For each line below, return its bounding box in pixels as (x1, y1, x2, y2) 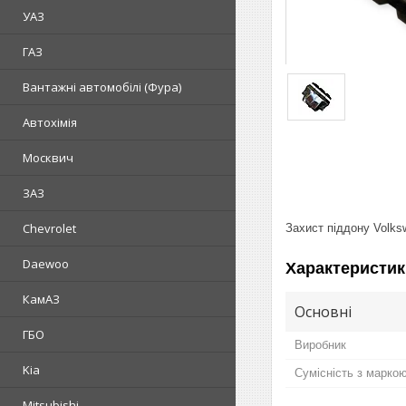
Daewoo (23, 256, 69, 273)
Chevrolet (23, 220, 76, 237)
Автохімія (23, 114, 77, 131)
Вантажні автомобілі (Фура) (23, 79, 181, 96)
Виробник (295, 337, 346, 352)
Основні (295, 301, 352, 322)
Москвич (23, 150, 73, 167)
